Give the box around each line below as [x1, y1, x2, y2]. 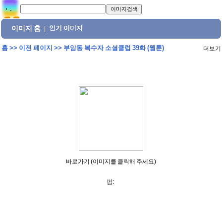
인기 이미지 [49, 25, 83, 32]
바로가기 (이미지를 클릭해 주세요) [66, 158, 156, 165]
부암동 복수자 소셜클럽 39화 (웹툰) [63, 44, 164, 52]
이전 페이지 [18, 44, 53, 52]
